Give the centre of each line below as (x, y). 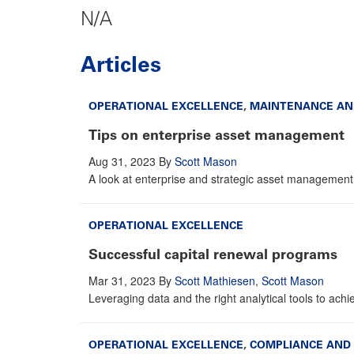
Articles (121, 64)
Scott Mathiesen (215, 280)
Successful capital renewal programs (213, 254)
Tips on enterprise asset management (217, 135)
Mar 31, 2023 (122, 280)
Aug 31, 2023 (122, 161)
